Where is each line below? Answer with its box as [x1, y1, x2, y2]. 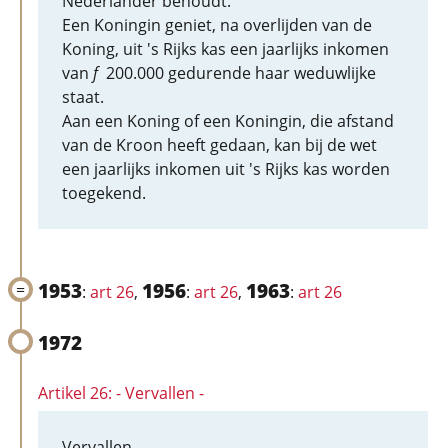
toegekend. [62, 182, 146, 204]
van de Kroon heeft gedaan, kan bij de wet [62, 134, 377, 156]
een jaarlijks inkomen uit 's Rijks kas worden [62, 158, 390, 180]
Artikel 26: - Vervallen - [38, 382, 204, 404]
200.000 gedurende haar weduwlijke [98, 62, 376, 84]
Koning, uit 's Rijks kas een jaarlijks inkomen [62, 38, 389, 60]
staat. [62, 86, 104, 108]
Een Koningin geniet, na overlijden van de [62, 14, 372, 36]
